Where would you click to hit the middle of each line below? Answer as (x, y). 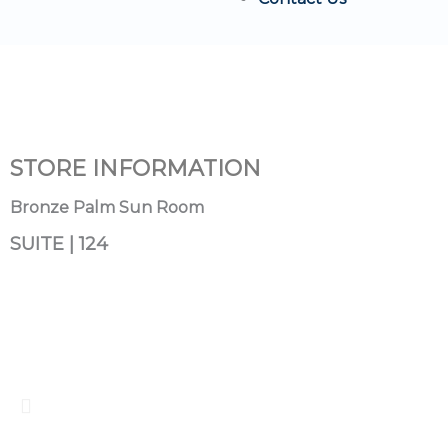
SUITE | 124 (59, 244)
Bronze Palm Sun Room (107, 207)
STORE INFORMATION (135, 168)
